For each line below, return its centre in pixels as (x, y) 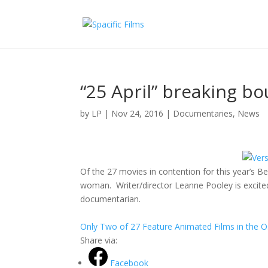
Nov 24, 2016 (138, 113)
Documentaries (203, 113)
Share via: (99, 240)
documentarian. (111, 199)
